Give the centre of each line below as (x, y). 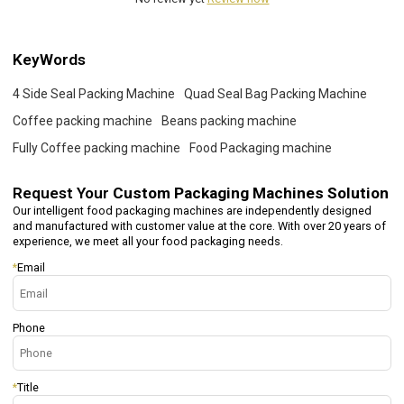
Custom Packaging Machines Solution (251, 193)
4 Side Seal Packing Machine (94, 93)
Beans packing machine (230, 120)
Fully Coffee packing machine (97, 147)
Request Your (63, 193)
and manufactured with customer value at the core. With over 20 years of (200, 226)
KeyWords (50, 59)
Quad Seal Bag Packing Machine (276, 93)
